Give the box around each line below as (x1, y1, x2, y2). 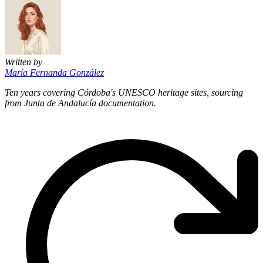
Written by (5, 56, 42, 67)
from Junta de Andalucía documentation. (5, 97, 156, 108)
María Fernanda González (5, 67, 104, 77)
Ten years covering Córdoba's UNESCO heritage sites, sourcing (5, 87, 243, 97)
